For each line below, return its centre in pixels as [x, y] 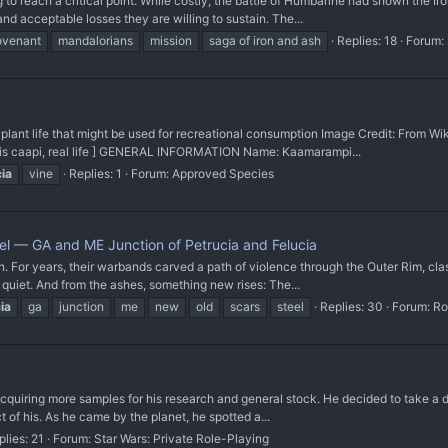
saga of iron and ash [265, 41]
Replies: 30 [351, 306]
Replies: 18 [367, 41]
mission [171, 41]
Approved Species [223, 174]
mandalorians [95, 41]
